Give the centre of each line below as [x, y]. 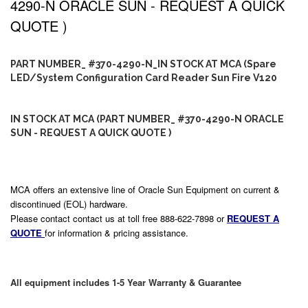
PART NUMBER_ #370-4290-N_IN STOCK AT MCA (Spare [143, 64]
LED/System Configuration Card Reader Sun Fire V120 [144, 78]
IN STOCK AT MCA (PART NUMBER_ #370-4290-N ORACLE [147, 119]
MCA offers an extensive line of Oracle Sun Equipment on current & [145, 189]
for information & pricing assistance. [117, 233]
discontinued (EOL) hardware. [69, 204]
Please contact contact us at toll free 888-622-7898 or [119, 218]
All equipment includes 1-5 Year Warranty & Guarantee [126, 282]
